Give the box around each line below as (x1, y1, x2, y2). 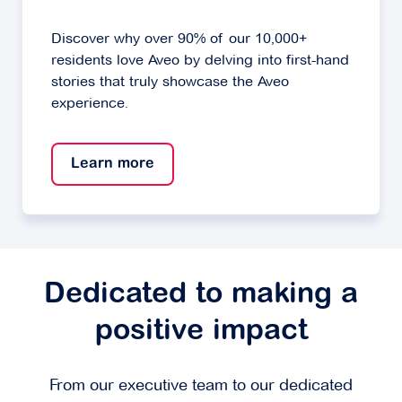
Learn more (71, 157, 154, 172)
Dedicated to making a (44, 281, 358, 310)
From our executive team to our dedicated (49, 375, 353, 396)
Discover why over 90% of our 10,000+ (51, 30, 307, 48)
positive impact (94, 318, 308, 347)
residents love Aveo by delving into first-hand (51, 51, 349, 69)
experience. (51, 94, 128, 112)
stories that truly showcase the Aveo (51, 73, 289, 91)
